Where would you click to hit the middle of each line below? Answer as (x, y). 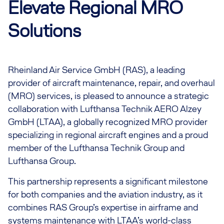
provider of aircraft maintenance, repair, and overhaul (111, 83)
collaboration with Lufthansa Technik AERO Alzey (105, 109)
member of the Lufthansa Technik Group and (96, 148)
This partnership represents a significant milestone (108, 181)
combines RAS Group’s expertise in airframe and (103, 207)
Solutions (44, 31)
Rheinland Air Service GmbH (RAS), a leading (96, 70)
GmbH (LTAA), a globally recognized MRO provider (108, 122)
